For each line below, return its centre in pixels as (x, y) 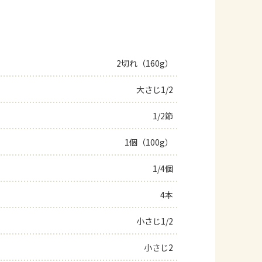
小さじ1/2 (155, 221)
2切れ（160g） (145, 63)
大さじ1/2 (155, 89)
